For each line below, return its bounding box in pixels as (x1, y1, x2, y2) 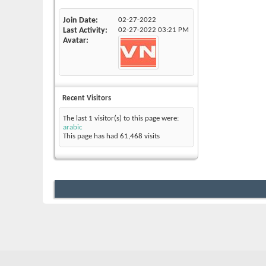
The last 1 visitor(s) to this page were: (63, 115, 179, 123)
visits (142, 132, 160, 141)
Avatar (63, 36, 86, 46)
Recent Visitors (62, 94, 111, 103)
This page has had (63, 132, 120, 141)
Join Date (63, 16, 96, 26)
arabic (63, 123, 83, 132)
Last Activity (63, 26, 105, 36)
